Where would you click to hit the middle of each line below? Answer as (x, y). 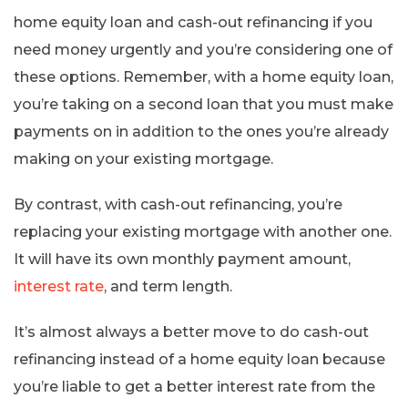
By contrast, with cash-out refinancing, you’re (178, 204)
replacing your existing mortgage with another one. (203, 231)
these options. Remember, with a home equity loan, (204, 76)
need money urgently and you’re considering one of (203, 49)
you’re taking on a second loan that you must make (204, 104)
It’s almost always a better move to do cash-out (191, 331)
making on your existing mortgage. (143, 158)
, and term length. (168, 286)
